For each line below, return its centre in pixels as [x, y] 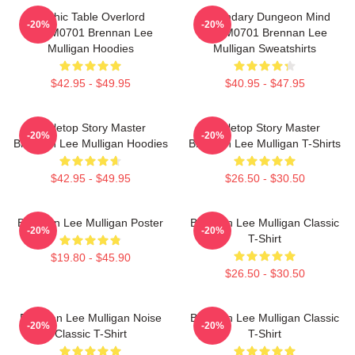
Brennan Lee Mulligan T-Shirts [265, 143]
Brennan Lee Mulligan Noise [90, 318]
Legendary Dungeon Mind [265, 17]
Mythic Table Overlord [90, 17]
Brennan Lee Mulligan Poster [90, 223]
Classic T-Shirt [90, 334]
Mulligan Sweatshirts [265, 48]
